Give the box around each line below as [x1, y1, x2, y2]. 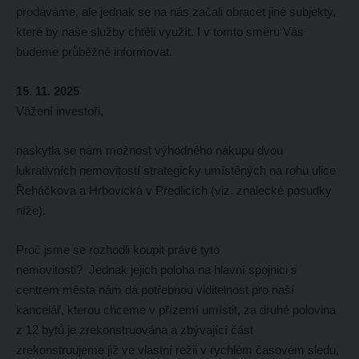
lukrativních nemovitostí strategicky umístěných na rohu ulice [15, 163, 336, 177]
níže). [15, 203, 46, 217]
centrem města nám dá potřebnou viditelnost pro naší [15, 282, 294, 296]
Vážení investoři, [15, 103, 103, 118]
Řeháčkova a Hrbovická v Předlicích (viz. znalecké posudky [15, 183, 332, 197]
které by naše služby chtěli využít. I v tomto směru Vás [15, 24, 304, 38]
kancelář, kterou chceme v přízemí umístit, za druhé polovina [15, 302, 336, 317]
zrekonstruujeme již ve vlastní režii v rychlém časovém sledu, [15, 342, 339, 357]
